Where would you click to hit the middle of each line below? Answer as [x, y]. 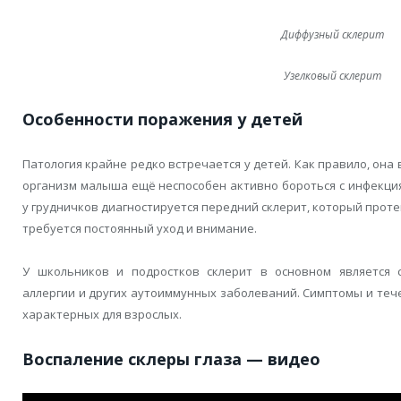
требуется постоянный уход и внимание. [140, 229]
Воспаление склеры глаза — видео [171, 358]
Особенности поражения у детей [162, 119]
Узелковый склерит [332, 76]
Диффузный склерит [332, 35]
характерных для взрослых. [102, 315]
